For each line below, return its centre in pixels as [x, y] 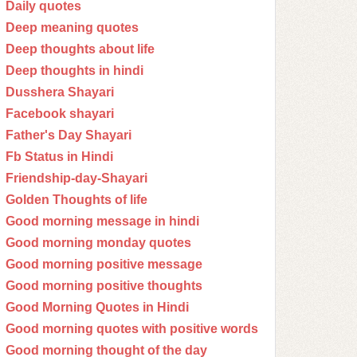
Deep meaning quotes [72, 27]
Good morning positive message [104, 264]
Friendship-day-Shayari [76, 178]
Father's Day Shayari [69, 135]
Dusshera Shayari [60, 92]
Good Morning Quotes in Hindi [97, 307]
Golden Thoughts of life [76, 200]
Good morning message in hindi [102, 221]
